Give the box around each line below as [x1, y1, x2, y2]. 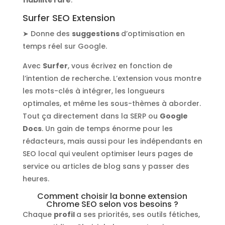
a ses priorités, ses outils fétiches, [76, 209, 200, 219]
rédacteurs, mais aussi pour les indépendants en [22, 136, 202, 146]
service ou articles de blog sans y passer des [22, 161, 189, 171]
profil [53, 209, 76, 219]
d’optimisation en [121, 28, 185, 39]
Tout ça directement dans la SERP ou [22, 110, 160, 121]
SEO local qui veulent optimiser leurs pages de [22, 148, 193, 159]
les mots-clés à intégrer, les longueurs [22, 85, 165, 96]
